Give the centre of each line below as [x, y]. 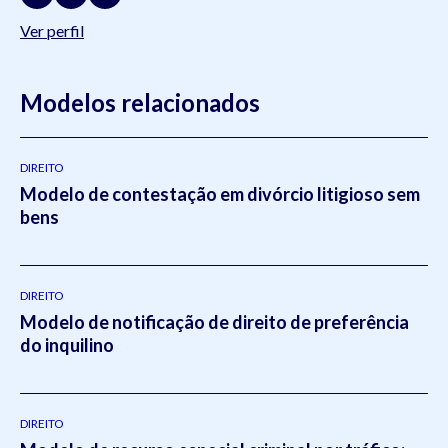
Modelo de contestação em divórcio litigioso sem [220, 193]
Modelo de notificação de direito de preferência [214, 321]
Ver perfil [52, 30]
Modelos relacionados [140, 102]
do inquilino [67, 344]
